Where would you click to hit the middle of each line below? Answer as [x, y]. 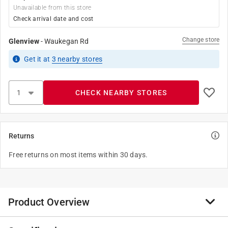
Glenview [24, 41]
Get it [34, 59]
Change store [201, 40]
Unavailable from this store [52, 8]
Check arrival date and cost [53, 19]
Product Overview [49, 202]
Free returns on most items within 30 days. [78, 155]
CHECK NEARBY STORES [121, 93]
